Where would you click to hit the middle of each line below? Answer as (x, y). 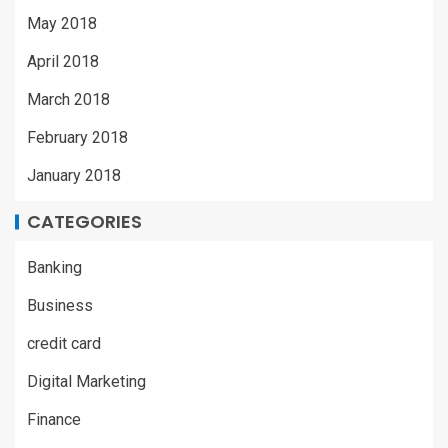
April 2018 (63, 61)
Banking (54, 267)
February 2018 (77, 137)
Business (60, 305)
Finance (54, 419)
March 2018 (68, 99)
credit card (64, 343)
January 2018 (74, 175)
